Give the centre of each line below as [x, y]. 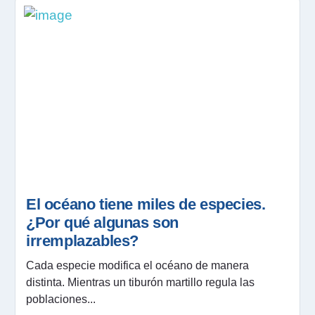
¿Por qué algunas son [103, 222]
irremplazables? [82, 240]
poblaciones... [61, 299]
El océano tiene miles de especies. [146, 204]
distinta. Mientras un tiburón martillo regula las [140, 282]
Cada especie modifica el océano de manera [137, 265]
